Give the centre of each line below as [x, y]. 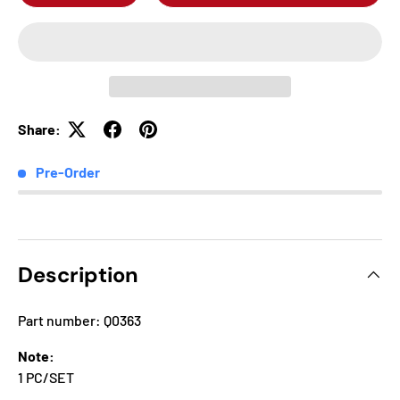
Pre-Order [68, 171]
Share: [39, 129]
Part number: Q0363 [79, 321]
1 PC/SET [46, 378]
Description [78, 275]
